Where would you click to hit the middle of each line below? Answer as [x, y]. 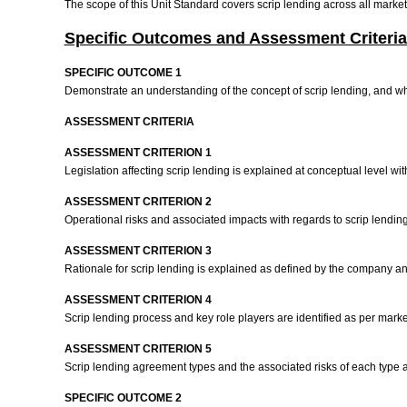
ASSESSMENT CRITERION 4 [138, 300]
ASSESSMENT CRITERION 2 [138, 202]
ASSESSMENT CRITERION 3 [138, 251]
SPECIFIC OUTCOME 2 [123, 398]
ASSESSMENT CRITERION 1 [138, 153]
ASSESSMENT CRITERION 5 [138, 349]
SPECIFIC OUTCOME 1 [123, 73]
